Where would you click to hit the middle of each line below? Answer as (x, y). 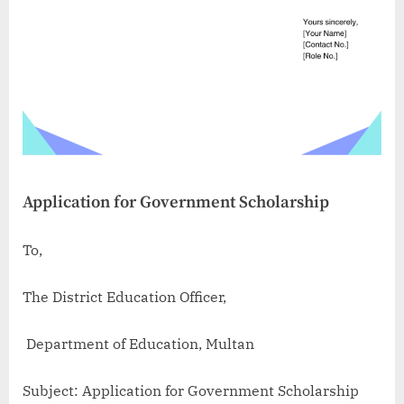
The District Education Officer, (124, 297)
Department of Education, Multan (140, 344)
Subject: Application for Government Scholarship (191, 391)
